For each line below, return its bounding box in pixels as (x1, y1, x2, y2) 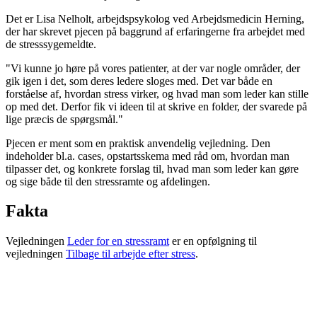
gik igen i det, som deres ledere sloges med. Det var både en (6, 74, 272, 87)
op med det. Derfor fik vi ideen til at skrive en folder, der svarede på (6, 100, 307, 113)
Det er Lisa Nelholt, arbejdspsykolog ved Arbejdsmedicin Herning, (6, 12, 304, 25)
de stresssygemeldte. (6, 38, 96, 50)
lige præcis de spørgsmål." (6, 113, 123, 125)
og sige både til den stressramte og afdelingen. (6, 175, 210, 188)
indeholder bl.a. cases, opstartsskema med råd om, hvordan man (6, 149, 289, 162)
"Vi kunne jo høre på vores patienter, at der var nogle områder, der (6, 62, 300, 74)
